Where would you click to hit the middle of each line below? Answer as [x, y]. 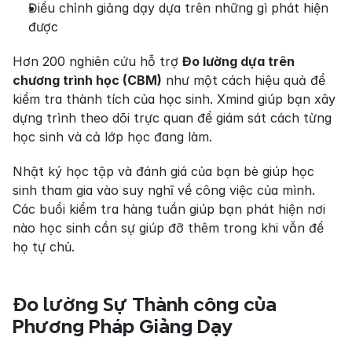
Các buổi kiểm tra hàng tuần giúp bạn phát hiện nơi [169, 209]
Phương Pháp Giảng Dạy [123, 327]
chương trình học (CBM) [87, 81]
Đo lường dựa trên [238, 62]
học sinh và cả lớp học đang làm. [112, 137]
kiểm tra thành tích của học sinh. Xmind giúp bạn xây [174, 99]
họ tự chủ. [44, 247]
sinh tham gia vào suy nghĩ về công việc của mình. [164, 191]
